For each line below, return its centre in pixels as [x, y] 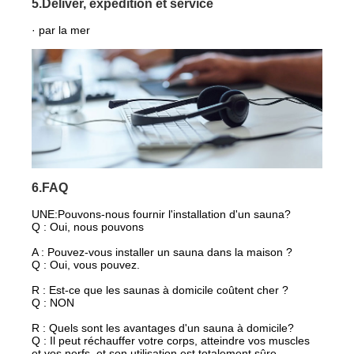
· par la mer [61, 30]
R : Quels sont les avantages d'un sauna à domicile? [163, 328]
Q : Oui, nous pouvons [88, 227]
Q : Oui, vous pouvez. [86, 265]
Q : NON [53, 303]
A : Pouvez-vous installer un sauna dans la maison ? [162, 252]
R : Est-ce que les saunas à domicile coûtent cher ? [160, 290]
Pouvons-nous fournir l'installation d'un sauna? [175, 215]
